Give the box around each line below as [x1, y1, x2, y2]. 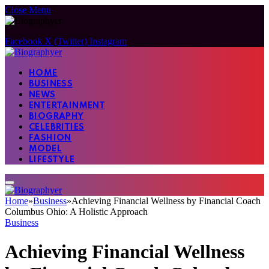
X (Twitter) [44, 36, 87, 46]
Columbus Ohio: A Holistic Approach [5, 207, 148, 217]
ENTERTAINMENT [29, 101, 106, 110]
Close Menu [5, 5, 51, 15]
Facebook [5, 36, 42, 46]
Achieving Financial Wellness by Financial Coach [71, 196, 261, 206]
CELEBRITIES [29, 123, 85, 131]
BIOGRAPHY [29, 112, 84, 121]
